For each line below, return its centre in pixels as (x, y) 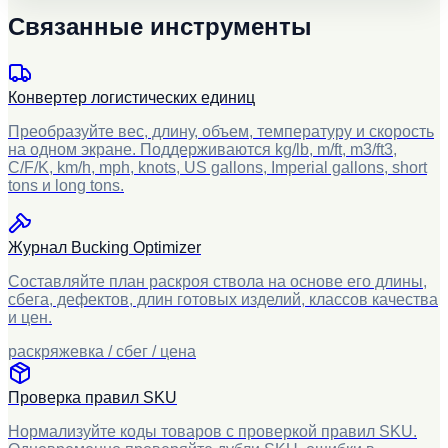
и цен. (30, 317)
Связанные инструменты (160, 26)
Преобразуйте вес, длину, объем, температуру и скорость (221, 131)
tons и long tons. (66, 185)
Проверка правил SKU (92, 397)
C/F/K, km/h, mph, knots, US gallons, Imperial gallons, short (217, 167)
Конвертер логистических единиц (131, 97)
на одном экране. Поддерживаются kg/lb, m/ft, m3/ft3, (202, 149)
